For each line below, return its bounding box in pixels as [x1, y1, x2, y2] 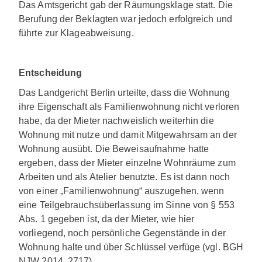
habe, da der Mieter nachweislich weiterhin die [19, 115, 214, 126]
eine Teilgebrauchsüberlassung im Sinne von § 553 [19, 199, 235, 210]
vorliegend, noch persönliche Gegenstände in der [19, 227, 226, 238]
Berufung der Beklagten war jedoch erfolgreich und [19, 13, 232, 24]
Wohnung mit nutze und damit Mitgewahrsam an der [19, 129, 237, 140]
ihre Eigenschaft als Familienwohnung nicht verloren [19, 101, 240, 112]
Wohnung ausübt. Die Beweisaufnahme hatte [19, 143, 209, 154]
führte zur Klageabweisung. [19, 27, 134, 38]
